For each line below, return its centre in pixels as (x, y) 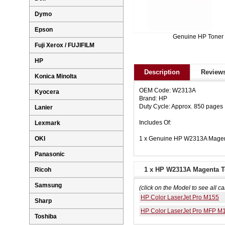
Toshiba (46, 217)
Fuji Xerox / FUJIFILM (65, 45)
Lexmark (47, 123)
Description (162, 72)
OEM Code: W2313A (167, 91)
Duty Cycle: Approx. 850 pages (181, 107)
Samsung (48, 186)
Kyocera (47, 92)
